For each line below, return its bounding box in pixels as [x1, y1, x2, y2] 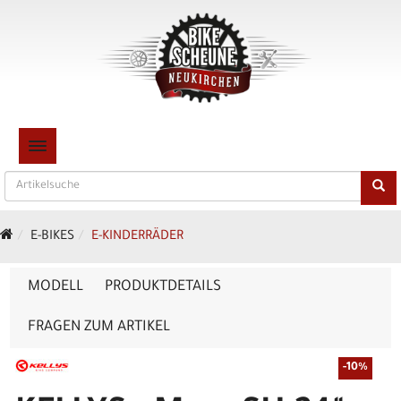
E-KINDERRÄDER [91, 230, 183, 244]
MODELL [28, 279, 83, 295]
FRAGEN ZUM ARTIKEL [28, 320, 170, 336]
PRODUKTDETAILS [105, 279, 221, 295]
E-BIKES [30, 230, 74, 244]
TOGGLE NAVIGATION [36, 140, 145, 152]
